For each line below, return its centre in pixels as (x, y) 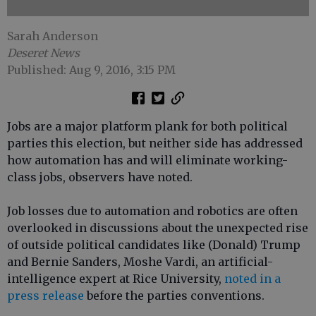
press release (45, 296)
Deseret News (43, 53)
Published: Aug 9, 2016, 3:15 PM (91, 70)
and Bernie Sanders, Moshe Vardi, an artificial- (140, 262)
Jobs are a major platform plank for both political (147, 126)
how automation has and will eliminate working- (147, 160)
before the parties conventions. (174, 296)
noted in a (253, 279)
